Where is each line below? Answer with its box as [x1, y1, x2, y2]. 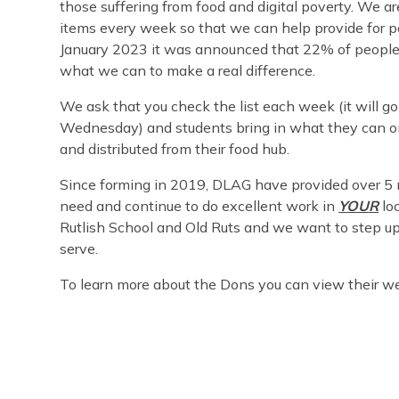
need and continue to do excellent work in [60, 196, 339, 215]
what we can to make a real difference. [60, 61, 316, 79]
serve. [60, 239, 99, 257]
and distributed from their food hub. [60, 139, 290, 158]
